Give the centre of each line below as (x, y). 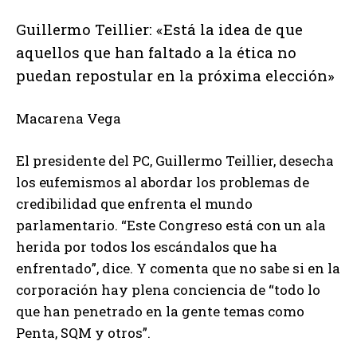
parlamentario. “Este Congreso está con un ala (171, 226)
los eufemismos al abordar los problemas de (163, 182)
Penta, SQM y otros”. (83, 333)
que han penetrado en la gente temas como (160, 312)
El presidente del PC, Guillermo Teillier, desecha (175, 161)
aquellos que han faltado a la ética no (156, 53)
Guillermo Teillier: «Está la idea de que (159, 29)
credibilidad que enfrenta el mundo (134, 204)
